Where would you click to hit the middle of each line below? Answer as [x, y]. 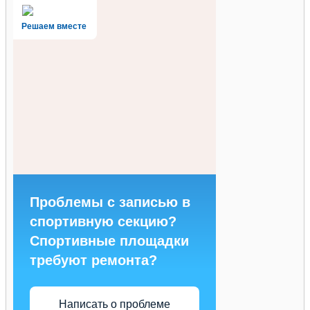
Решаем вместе [54, 27]
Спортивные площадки [109, 240]
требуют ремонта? [93, 260]
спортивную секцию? [103, 221]
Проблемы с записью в [110, 202]
